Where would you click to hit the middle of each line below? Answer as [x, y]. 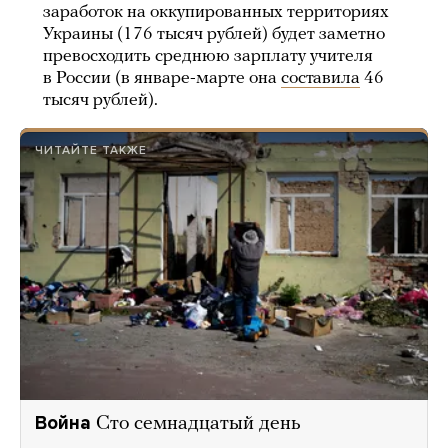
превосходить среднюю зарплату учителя [208, 56]
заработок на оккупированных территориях [216, 12]
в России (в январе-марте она [162, 78]
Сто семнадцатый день [198, 423]
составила [320, 78]
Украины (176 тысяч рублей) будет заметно [214, 34]
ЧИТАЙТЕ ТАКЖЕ [91, 150]
